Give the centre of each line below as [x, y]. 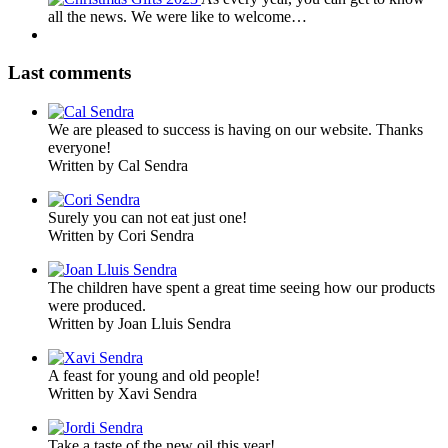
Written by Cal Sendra [118, 166]
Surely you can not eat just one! [147, 218]
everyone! [79, 148]
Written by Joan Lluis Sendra [139, 324]
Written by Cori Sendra [121, 236]
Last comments [69, 73]
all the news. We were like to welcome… [177, 16]
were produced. [97, 306]
